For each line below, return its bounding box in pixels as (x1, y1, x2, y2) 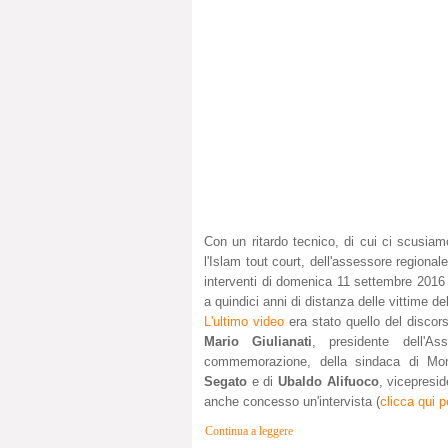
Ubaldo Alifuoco (277, 374, 379, 390)
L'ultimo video (204, 314, 284, 330)
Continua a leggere (205, 425, 293, 439)
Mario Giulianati (204, 334, 313, 350)
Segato (204, 374, 247, 390)
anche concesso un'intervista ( (204, 394, 380, 410)
